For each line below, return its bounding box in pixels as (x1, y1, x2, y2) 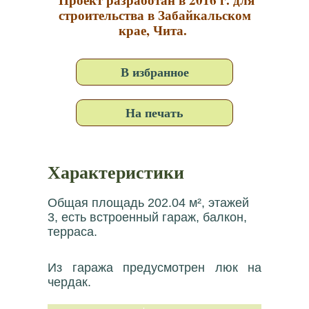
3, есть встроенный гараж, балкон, (48, 210, 247, 224)
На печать (126, 103, 183, 121)
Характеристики (48, 159, 184, 185)
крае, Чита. (119, 21, 187, 39)
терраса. (48, 225, 97, 239)
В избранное (120, 63, 189, 81)
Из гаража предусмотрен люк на (48, 261, 261, 275)
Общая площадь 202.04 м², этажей (48, 196, 249, 210)
